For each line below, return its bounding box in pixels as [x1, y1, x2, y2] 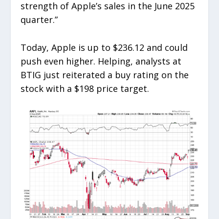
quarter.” [21, 14, 58, 25]
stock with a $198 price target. [21, 82, 152, 94]
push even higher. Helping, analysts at [21, 55, 182, 67]
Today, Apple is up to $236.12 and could [21, 41, 188, 53]
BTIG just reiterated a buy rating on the [21, 68, 189, 81]
